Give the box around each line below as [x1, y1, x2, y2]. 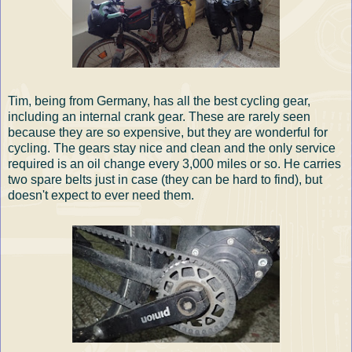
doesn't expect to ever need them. [8, 188, 194, 202]
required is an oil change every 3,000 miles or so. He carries [8, 156, 341, 170]
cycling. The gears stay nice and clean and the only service [8, 141, 335, 155]
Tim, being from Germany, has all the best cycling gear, [8, 93, 310, 108]
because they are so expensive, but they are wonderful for [8, 125, 328, 139]
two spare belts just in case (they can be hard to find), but [8, 172, 322, 186]
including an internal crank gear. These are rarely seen [8, 109, 310, 123]
